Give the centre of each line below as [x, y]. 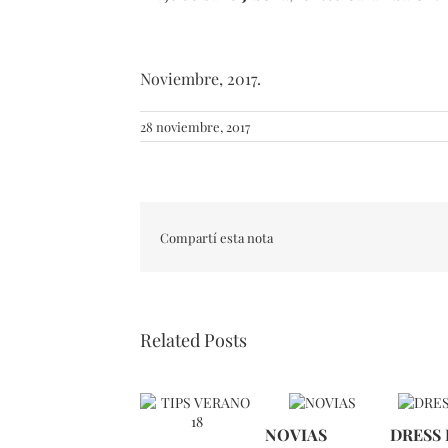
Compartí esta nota [216, 237]
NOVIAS [295, 434]
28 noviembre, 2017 [195, 127]
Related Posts [193, 340]
